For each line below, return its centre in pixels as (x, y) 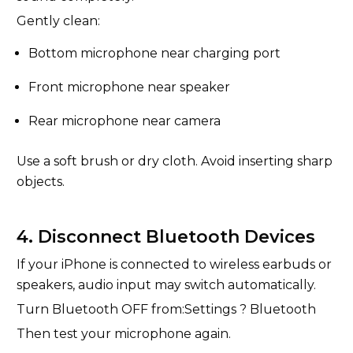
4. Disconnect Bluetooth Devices (166, 237)
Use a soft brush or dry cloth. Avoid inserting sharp (175, 161)
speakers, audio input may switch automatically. (166, 285)
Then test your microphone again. (124, 334)
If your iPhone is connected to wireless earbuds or (174, 264)
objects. (41, 182)
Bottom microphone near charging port (154, 53)
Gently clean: (58, 21)
